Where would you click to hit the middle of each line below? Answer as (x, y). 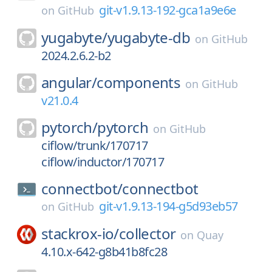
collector (147, 233)
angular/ (69, 82)
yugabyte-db (149, 37)
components (139, 82)
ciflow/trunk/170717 (95, 145)
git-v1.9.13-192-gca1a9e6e (168, 10)
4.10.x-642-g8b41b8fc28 (104, 252)
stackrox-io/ (80, 233)
